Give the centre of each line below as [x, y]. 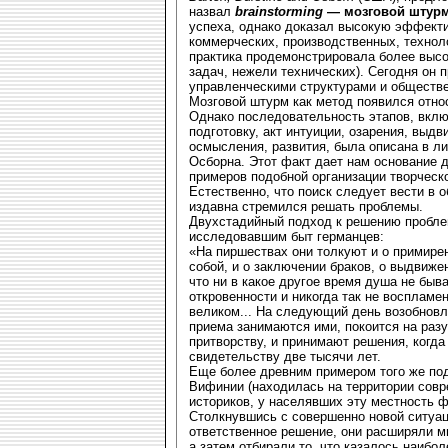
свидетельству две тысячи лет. [285, 356]
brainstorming [279, 11]
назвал [212, 11]
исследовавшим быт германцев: [286, 236]
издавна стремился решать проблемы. [306, 206]
